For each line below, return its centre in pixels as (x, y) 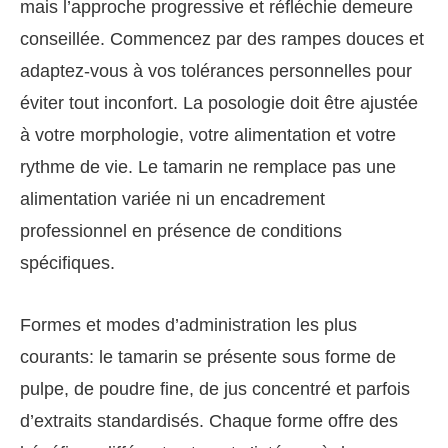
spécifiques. (67, 262)
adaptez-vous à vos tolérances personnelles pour (216, 70)
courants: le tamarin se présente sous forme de (208, 356)
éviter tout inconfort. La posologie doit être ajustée (219, 102)
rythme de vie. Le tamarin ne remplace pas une (208, 166)
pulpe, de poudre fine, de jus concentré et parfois (215, 388)
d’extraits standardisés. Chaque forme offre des (209, 420)
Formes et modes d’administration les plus (188, 324)
